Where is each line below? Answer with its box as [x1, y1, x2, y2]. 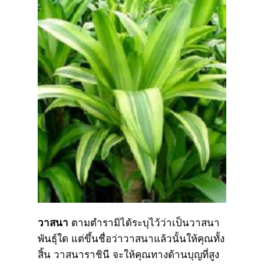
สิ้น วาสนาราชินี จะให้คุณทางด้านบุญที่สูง [38, 249, 219, 260]
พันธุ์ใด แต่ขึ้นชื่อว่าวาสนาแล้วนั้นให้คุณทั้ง [38, 233, 225, 245]
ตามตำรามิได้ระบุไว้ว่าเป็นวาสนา [68, 217, 220, 229]
